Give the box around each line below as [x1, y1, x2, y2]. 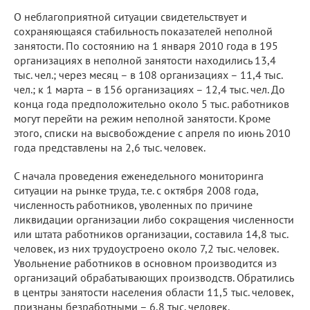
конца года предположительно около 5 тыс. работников [14, 96, 289, 111]
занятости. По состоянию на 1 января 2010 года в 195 [14, 38, 278, 53]
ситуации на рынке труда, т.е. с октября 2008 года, [14, 183, 258, 197]
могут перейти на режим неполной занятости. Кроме [14, 111, 271, 125]
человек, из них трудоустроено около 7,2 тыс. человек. [14, 241, 278, 255]
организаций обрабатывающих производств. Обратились [14, 270, 293, 284]
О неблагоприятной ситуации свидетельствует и [14, 9, 247, 24]
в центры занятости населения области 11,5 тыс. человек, [14, 284, 293, 299]
